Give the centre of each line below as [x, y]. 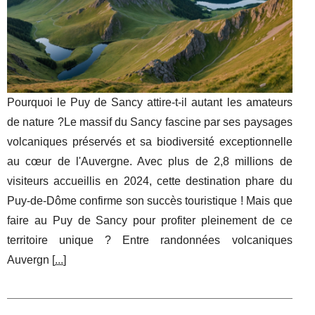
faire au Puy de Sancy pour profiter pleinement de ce [150, 220]
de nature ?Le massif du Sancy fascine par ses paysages [150, 122]
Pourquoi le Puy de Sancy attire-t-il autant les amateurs [150, 102]
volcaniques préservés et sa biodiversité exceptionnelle [150, 141]
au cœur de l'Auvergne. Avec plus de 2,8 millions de [150, 161]
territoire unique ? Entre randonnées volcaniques [150, 240]
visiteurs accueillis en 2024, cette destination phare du [150, 181]
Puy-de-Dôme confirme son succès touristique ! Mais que [150, 200]
